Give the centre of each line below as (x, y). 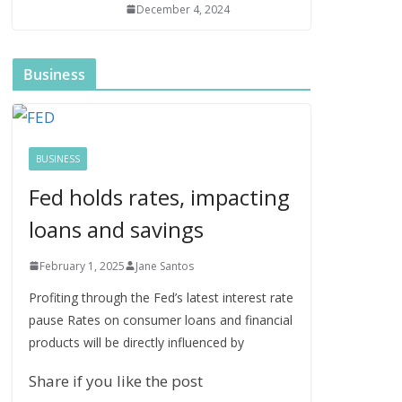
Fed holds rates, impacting (159, 197)
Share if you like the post (115, 380)
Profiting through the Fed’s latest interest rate (161, 297)
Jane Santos (164, 266)
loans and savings (116, 229)
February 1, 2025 (82, 266)
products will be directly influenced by (136, 342)
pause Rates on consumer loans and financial (160, 319)
